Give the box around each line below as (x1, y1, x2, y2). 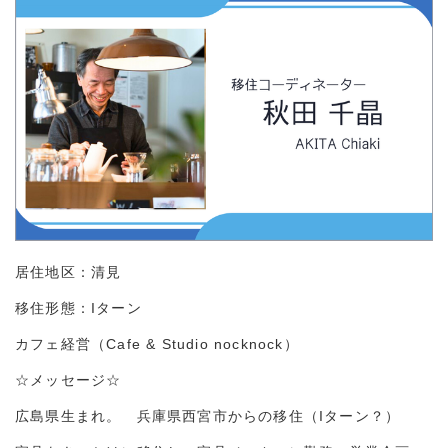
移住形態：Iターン (15, 301, 142, 317)
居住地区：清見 (15, 265, 122, 281)
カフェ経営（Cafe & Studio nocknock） (15, 337, 299, 353)
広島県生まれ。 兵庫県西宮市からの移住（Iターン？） (15, 409, 401, 425)
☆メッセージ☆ (15, 373, 122, 389)
